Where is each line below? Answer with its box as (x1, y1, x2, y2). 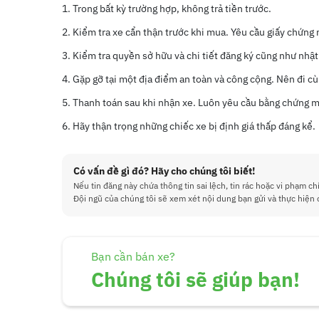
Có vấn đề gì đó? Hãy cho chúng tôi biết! (73, 164, 255, 177)
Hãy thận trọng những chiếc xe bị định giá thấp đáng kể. (73, 120, 315, 132)
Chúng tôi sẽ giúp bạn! (91, 266, 300, 293)
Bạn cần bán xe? (91, 249, 175, 263)
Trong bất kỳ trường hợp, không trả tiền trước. (73, 2, 271, 15)
